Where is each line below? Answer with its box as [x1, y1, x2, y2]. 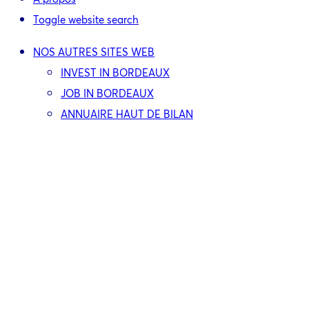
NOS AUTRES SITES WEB [33, 45, 154, 59]
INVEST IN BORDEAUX [61, 66, 170, 79]
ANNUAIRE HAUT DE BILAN [61, 107, 193, 121]
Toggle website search [33, 12, 139, 26]
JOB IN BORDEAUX [61, 86, 154, 100]
